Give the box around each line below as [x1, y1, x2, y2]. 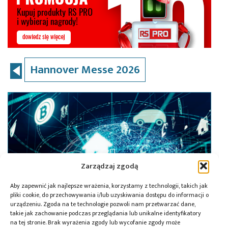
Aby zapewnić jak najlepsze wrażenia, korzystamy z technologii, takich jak [10, 181, 208, 191]
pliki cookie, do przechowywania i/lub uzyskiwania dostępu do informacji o [10, 190, 209, 200]
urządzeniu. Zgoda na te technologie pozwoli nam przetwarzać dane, [10, 199, 195, 209]
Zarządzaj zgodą [81, 159, 138, 173]
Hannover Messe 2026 [30, 60, 140, 79]
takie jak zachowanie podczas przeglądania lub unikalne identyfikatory [10, 208, 201, 218]
